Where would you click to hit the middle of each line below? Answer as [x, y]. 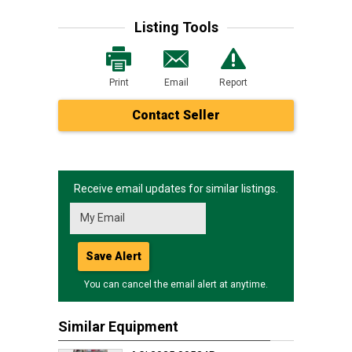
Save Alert [114, 256]
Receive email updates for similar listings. [176, 189]
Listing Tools [176, 27]
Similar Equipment [118, 326]
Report [233, 82]
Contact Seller [176, 115]
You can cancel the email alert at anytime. [176, 284]
